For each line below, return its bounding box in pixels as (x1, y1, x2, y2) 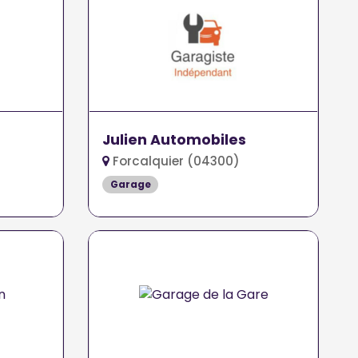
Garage (109, 177, 151, 191)
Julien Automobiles (102, 130, 247, 149)
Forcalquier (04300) (109, 153, 241, 169)
